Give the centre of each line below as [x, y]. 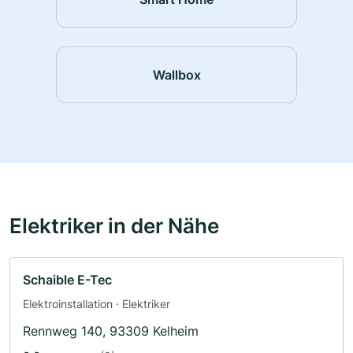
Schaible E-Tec [67, 280]
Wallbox [176, 74]
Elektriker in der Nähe [114, 226]
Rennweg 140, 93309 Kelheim [111, 331]
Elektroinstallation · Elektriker [97, 304]
